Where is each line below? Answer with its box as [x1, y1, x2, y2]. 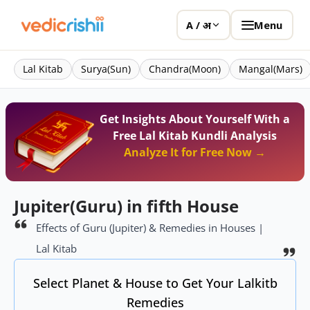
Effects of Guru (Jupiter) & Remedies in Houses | [36, 221, 264, 235]
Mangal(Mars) [239, 62, 302, 75]
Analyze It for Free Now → [124, 145, 266, 160]
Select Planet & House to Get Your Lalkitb [33, 275, 277, 292]
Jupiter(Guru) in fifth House [14, 194, 239, 218]
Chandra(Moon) [149, 62, 221, 75]
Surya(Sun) [81, 62, 131, 75]
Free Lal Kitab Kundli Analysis [113, 128, 277, 143]
